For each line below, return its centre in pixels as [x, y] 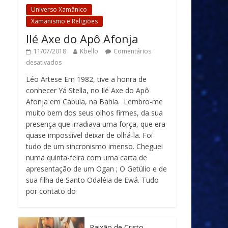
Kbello [89, 51]
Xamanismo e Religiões [64, 21]
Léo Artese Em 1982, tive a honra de [86, 79]
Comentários [132, 51]
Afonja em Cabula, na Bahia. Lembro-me [94, 102]
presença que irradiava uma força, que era [96, 124]
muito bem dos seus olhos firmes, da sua [94, 113]
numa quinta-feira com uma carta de [87, 158]
